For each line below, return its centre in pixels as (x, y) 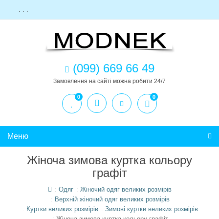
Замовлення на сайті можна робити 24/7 (109, 81)
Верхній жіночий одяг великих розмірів (112, 199)
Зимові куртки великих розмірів (151, 209)
